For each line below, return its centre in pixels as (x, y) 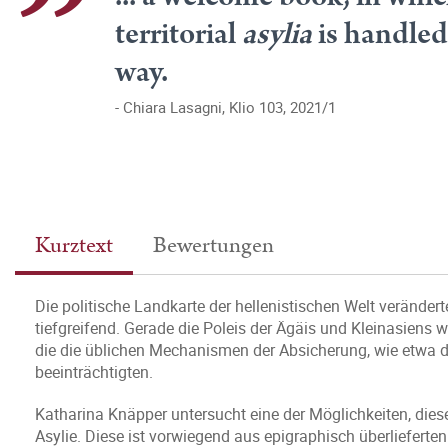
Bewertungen (213, 245)
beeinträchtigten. (94, 372)
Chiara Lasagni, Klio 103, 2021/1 (231, 107)
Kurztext (74, 245)
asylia (277, 34)
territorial (178, 34)
